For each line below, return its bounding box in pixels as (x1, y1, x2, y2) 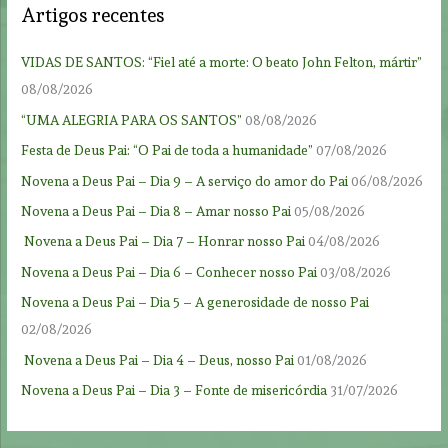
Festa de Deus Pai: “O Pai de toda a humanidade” (21, 142, 314, 159)
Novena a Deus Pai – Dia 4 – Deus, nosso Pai (21, 351, 295, 368)
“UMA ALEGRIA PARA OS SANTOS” (21, 111, 243, 128)
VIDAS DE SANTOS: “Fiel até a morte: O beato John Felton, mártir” (21, 54, 423, 71)
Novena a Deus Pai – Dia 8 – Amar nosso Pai (21, 203, 292, 220)
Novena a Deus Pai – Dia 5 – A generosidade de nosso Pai (21, 294, 370, 311)
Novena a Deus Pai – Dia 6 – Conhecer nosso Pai (21, 263, 318, 280)
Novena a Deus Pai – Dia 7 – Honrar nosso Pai (21, 233, 306, 250)
